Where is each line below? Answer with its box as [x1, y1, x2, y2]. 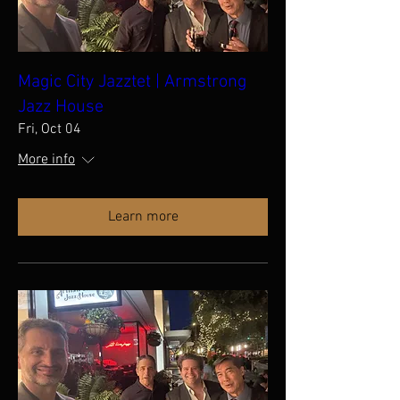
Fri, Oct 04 [18, 121, 81, 138]
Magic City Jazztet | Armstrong [18, 71, 246, 93]
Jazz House [18, 96, 104, 118]
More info [18, 151, 75, 169]
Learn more [107, 208, 179, 226]
